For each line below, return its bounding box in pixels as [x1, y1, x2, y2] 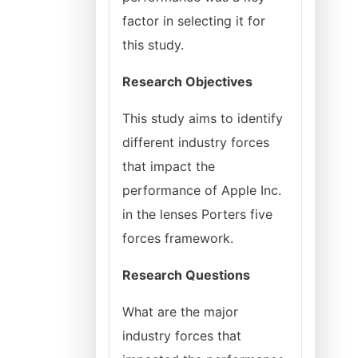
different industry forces [122, 134, 269, 150]
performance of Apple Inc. [122, 182, 281, 198]
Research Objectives [122, 74, 253, 89]
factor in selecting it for [122, 13, 265, 29]
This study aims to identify [122, 110, 283, 126]
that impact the [122, 158, 215, 174]
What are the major [122, 304, 238, 320]
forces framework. [122, 230, 233, 246]
